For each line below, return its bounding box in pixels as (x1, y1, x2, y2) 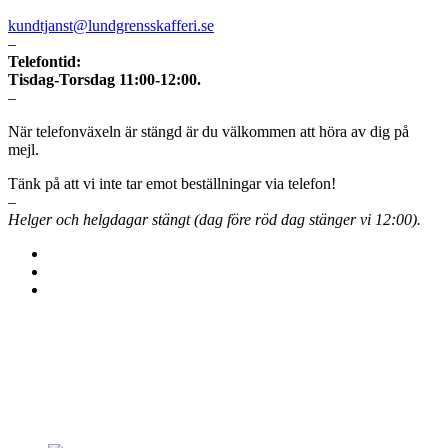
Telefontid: (8, 53, 81, 71)
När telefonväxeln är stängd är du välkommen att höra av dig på (8, 123, 409, 141)
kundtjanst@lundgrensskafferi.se (8, 17, 214, 35)
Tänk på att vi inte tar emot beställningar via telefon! (8, 175, 336, 193)
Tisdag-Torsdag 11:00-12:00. (8, 71, 201, 89)
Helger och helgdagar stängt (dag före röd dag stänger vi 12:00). (8, 211, 421, 229)
